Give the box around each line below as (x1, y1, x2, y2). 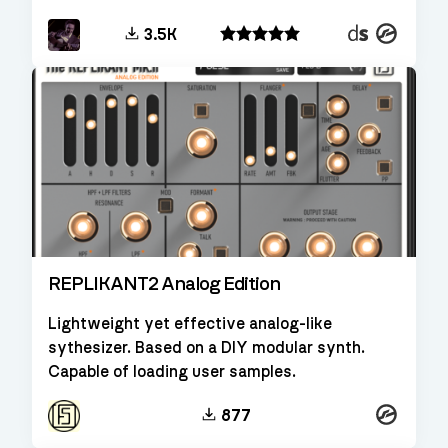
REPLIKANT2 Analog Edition (48, 273, 280, 294)
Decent (347, 25, 391, 38)
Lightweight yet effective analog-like (48, 315, 332, 332)
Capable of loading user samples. (48, 363, 296, 380)
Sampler (347, 43, 397, 56)
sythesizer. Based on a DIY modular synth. (48, 339, 365, 356)
